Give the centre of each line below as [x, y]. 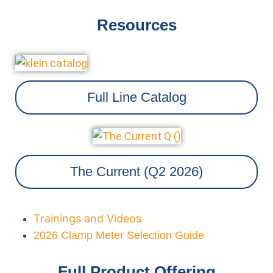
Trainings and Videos [87, 218]
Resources [136, 25]
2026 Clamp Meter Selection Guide [119, 235]
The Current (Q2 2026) [136, 171]
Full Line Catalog [136, 97]
